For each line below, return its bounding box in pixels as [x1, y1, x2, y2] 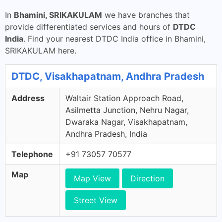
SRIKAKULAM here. [5, 46, 76, 55]
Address [11, 93, 45, 103]
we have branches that [102, 10, 190, 20]
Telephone [11, 149, 53, 159]
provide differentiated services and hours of [5, 22, 173, 32]
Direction [130, 173, 165, 183]
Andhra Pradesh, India [65, 129, 147, 139]
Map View [74, 173, 111, 183]
